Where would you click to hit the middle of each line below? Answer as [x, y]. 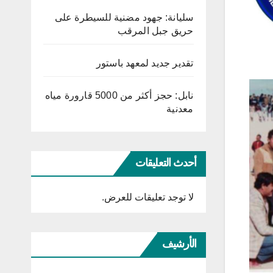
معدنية [180, 109]
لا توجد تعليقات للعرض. [147, 197]
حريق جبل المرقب [155, 31]
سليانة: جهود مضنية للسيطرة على [124, 18]
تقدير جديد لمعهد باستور [145, 63]
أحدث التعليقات [166, 163]
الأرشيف [179, 244]
